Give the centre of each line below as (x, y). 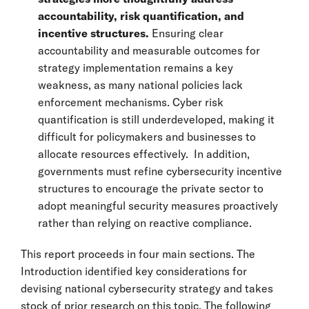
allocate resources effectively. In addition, (144, 154)
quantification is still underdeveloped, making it (156, 119)
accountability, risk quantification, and (141, 16)
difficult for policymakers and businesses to (147, 137)
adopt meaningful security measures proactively (158, 206)
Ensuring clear (186, 33)
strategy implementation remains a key (136, 68)
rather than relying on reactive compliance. (145, 223)
